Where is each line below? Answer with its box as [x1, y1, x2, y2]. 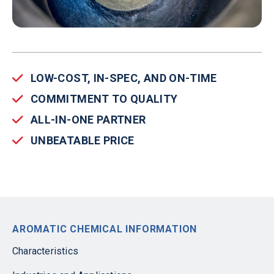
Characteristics [12, 245, 78, 257]
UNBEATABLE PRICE [31, 134, 135, 147]
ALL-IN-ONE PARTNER [31, 113, 146, 126]
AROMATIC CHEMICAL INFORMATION [12, 223, 198, 235]
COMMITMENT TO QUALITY [31, 92, 178, 105]
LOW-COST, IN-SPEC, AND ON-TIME [31, 72, 217, 84]
